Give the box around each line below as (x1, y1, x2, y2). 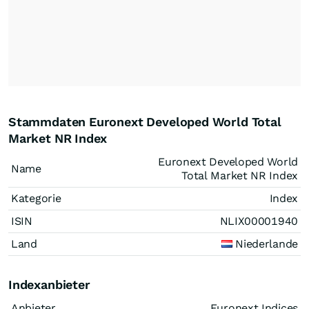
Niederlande (232, 237, 298, 250)
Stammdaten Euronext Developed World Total (8, 114, 281, 129)
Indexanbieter (8, 277, 90, 292)
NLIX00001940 (219, 215, 298, 228)
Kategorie (11, 192, 61, 205)
